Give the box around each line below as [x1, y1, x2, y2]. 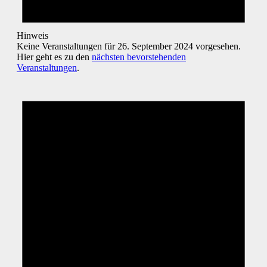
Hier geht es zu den [17, 52, 92, 63]
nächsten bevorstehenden [92, 52, 186, 63]
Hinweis [17, 30, 48, 41]
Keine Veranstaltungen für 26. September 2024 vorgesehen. [17, 41, 241, 52]
